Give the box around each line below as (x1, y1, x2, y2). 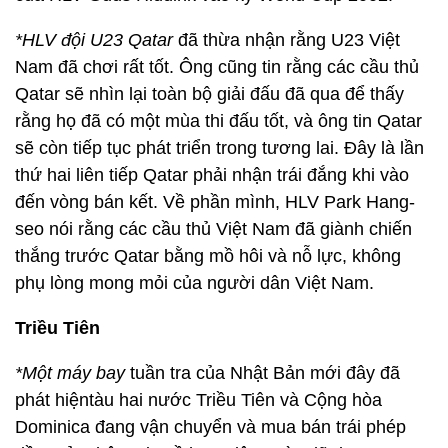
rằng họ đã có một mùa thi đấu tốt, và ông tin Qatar (15, 111, 422, 131)
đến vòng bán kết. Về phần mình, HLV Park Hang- (15, 192, 415, 212)
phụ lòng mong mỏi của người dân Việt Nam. (15, 273, 374, 293)
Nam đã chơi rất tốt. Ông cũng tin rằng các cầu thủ (15, 57, 419, 77)
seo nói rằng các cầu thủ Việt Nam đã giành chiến (15, 219, 412, 239)
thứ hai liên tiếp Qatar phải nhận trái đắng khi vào (15, 165, 409, 185)
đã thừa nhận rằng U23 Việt (173, 30, 400, 50)
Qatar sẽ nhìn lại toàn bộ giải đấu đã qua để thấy (15, 84, 404, 104)
